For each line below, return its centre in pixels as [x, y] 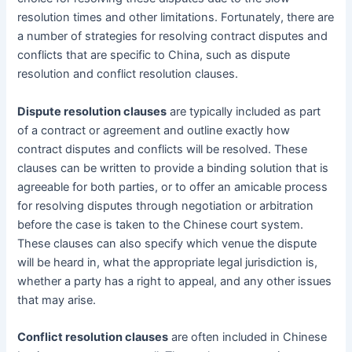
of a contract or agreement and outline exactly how [154, 130]
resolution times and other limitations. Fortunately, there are [176, 18]
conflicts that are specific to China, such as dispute [154, 55]
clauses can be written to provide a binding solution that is [173, 168]
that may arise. [57, 300]
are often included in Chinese [248, 337]
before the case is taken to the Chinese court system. [161, 224]
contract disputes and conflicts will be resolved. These [163, 149]
